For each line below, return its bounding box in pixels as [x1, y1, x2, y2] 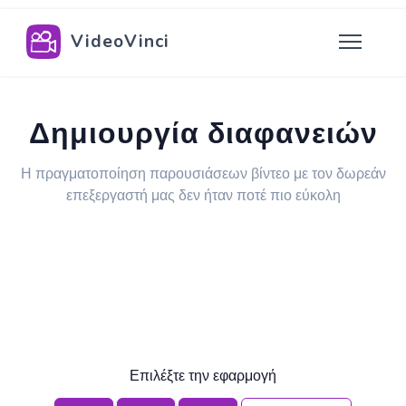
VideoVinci [70, 30, 169, 53]
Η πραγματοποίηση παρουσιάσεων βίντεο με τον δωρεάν [20, 164, 386, 184]
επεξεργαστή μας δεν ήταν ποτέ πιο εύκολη [65, 186, 341, 206]
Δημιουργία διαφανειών [28, 114, 378, 153]
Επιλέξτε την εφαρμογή [130, 366, 276, 386]
